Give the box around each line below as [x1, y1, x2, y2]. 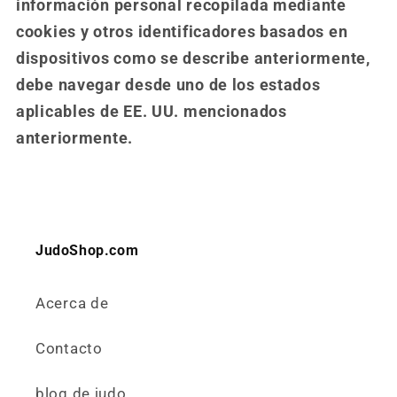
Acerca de [35, 294, 109, 313]
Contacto [35, 339, 103, 358]
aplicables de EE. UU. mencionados [16, 102, 287, 121]
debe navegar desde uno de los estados [16, 75, 321, 95]
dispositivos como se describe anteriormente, [16, 49, 370, 68]
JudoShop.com [35, 242, 139, 260]
